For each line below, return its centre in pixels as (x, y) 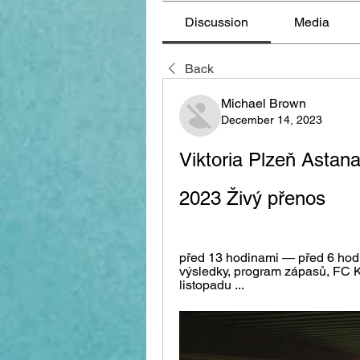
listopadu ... (212, 284)
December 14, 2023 (272, 119)
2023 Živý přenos (252, 198)
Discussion (217, 22)
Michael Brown (264, 103)
